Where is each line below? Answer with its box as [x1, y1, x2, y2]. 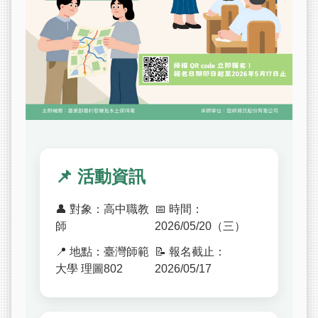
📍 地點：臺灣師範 [55, 245, 149, 258]
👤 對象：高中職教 [55, 202, 149, 215]
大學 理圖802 [55, 262, 123, 275]
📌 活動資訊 [55, 166, 146, 186]
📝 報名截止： [155, 245, 226, 258]
